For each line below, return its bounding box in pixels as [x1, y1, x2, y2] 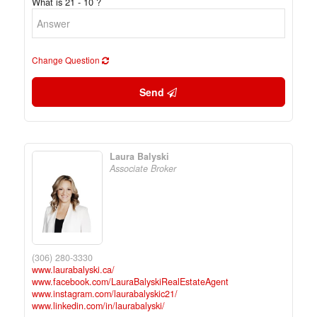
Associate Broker [109, 162, 176, 175]
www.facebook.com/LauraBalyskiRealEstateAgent [31, 275, 229, 288]
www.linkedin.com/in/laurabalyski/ [31, 299, 165, 312]
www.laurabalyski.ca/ [31, 263, 115, 276]
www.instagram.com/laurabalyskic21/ [31, 287, 178, 300]
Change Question [31, 54, 102, 66]
